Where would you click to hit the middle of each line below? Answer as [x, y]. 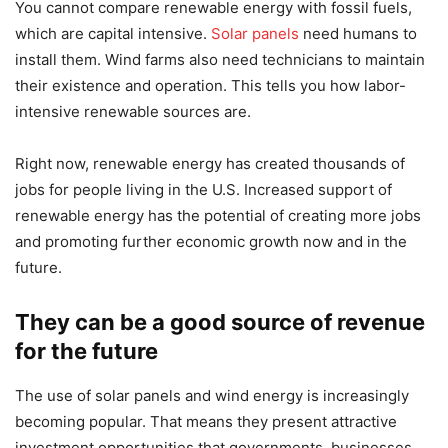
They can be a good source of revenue [220, 322]
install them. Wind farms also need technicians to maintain [220, 60]
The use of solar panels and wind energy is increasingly [212, 396]
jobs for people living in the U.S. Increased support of [203, 190]
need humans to [358, 34]
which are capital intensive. [113, 34]
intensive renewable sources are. [133, 112]
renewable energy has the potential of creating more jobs [218, 216]
